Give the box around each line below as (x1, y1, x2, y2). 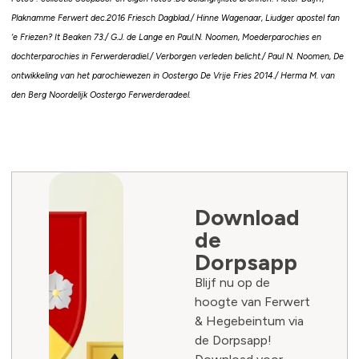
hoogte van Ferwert (194, 293, 310, 309)
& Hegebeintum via (194, 313, 304, 329)
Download (194, 203, 300, 231)
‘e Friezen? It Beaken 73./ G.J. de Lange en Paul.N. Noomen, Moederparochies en (11, 32, 321, 43)
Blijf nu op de (194, 274, 270, 290)
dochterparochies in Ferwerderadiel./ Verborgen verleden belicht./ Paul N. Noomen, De (11, 51, 344, 63)
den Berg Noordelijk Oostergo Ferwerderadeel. (11, 90, 191, 101)
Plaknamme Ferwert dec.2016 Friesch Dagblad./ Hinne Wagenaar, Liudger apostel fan (11, 13, 340, 24)
